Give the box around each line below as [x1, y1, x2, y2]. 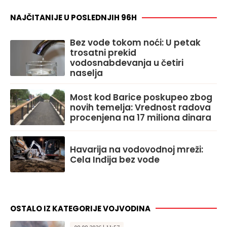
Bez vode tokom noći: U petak [70, 36, 201, 49]
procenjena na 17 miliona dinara [70, 111, 211, 124]
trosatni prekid [70, 47, 136, 59]
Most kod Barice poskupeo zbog [70, 91, 212, 103]
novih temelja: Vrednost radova [70, 101, 211, 113]
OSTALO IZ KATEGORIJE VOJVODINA [10, 203, 150, 214]
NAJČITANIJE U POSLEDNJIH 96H [10, 12, 137, 23]
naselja [70, 67, 103, 80]
